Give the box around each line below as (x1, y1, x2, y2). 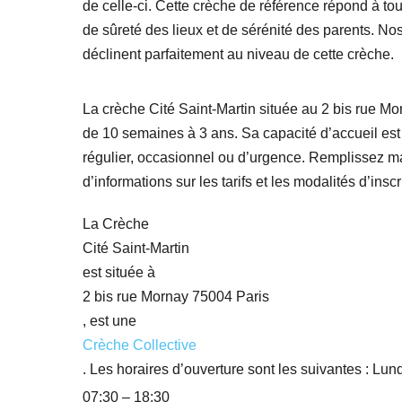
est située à (83, 265, 155, 281)
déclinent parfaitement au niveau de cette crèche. (83, 47, 394, 62)
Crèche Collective (83, 337, 197, 354)
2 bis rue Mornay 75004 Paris (83, 289, 269, 305)
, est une (83, 313, 136, 329)
